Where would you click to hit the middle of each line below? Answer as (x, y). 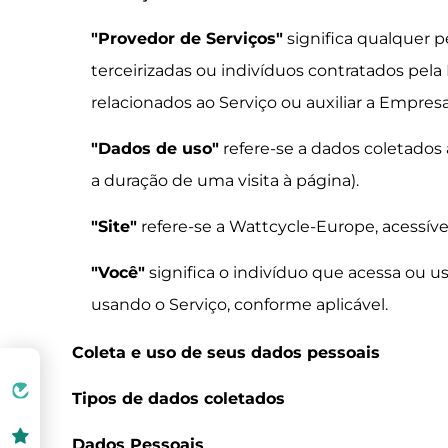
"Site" (114, 226)
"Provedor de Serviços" (187, 38)
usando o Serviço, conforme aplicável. (240, 304)
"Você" (118, 272)
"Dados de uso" (155, 148)
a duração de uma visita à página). (225, 180)
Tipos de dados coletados (178, 398)
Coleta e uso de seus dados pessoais (226, 352)
